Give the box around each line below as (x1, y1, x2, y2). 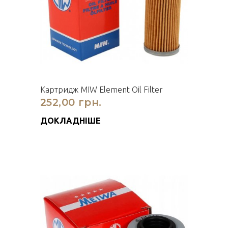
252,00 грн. (40, 96, 102, 108)
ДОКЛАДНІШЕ (40, 116, 101, 125)
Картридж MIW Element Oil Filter (40, 85, 163, 94)
